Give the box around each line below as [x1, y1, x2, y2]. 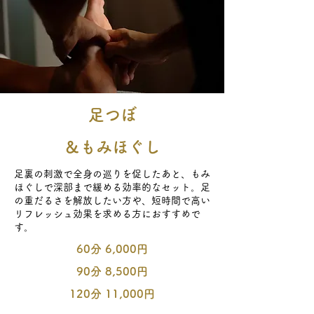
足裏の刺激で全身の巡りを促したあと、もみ [14, 169, 210, 179]
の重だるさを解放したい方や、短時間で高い [14, 196, 210, 205]
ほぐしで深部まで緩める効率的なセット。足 [14, 182, 210, 192]
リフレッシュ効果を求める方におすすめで [14, 209, 200, 219]
